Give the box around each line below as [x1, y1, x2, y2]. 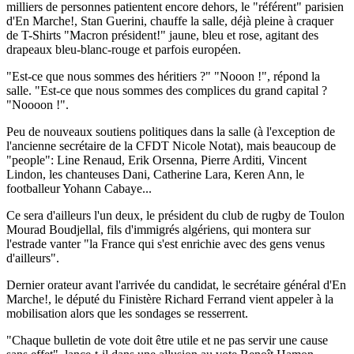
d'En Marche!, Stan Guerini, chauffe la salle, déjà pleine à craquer [6, 13, 333, 28]
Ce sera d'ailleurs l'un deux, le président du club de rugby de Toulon [6, 208, 345, 222]
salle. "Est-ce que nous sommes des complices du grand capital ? [6, 83, 327, 97]
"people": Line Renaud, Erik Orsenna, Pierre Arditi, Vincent [6, 153, 307, 167]
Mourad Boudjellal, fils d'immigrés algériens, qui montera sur [6, 222, 311, 236]
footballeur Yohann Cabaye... [6, 181, 152, 195]
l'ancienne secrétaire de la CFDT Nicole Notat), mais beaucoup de [6, 138, 336, 153]
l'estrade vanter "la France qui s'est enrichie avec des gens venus [6, 236, 325, 250]
